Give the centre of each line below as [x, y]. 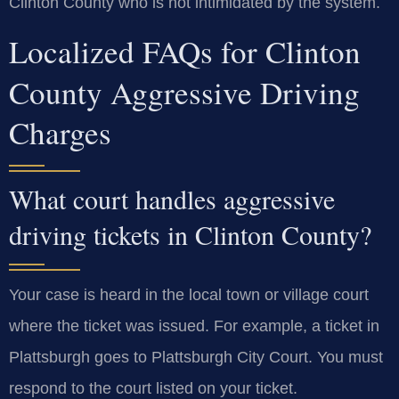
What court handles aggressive [172, 199]
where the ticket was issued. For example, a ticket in [194, 326]
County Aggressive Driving [184, 93]
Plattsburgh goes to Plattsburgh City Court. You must [196, 358]
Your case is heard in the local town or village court [189, 295]
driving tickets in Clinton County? [190, 235]
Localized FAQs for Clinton [185, 52]
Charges [60, 133]
